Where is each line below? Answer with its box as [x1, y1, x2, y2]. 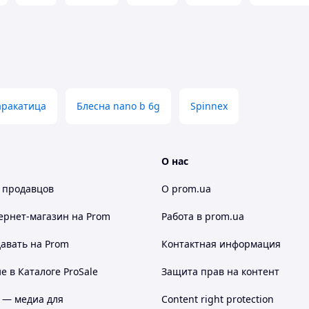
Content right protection [161, 292, 274, 306]
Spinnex [190, 99, 228, 112]
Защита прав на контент [161, 265, 279, 278]
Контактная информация [161, 237, 281, 250]
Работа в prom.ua [161, 210, 244, 223]
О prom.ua [161, 182, 211, 195]
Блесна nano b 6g [77, 99, 160, 112]
